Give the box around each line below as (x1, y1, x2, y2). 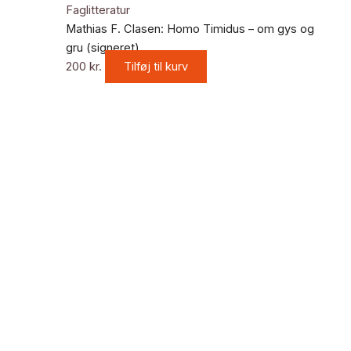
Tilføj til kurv (123, 60, 188, 74)
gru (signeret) (65, 41, 139, 56)
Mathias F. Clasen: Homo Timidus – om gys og (65, 22, 314, 37)
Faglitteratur (65, 3, 130, 18)
